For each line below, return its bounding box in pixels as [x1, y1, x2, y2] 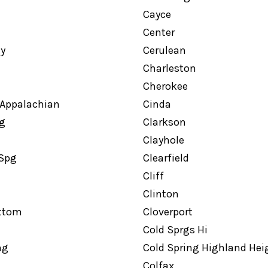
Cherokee [142, 80, 188, 93]
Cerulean [142, 44, 186, 57]
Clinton [142, 187, 179, 200]
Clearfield [142, 151, 189, 165]
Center [142, 26, 175, 39]
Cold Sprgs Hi [142, 223, 208, 236]
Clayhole [142, 133, 184, 147]
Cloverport [142, 205, 193, 218]
